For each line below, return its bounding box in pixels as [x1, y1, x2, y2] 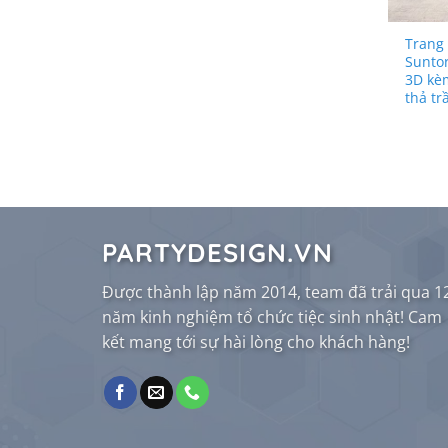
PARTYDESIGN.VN [102, 236, 333, 269]
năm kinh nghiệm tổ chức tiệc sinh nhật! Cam [102, 306, 442, 329]
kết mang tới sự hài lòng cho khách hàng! [102, 331, 410, 354]
